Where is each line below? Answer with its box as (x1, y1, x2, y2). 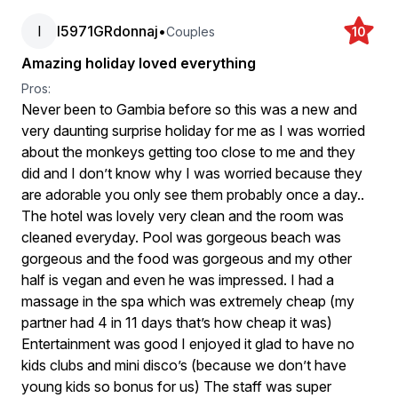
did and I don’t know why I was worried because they (21, 164, 362, 182)
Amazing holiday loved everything (21, 54, 256, 72)
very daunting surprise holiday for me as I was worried (21, 122, 365, 139)
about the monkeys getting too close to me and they (21, 143, 355, 161)
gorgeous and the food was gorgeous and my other (21, 250, 352, 267)
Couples (166, 23, 215, 39)
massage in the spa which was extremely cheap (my (21, 292, 354, 310)
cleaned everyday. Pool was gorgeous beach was (21, 228, 341, 246)
